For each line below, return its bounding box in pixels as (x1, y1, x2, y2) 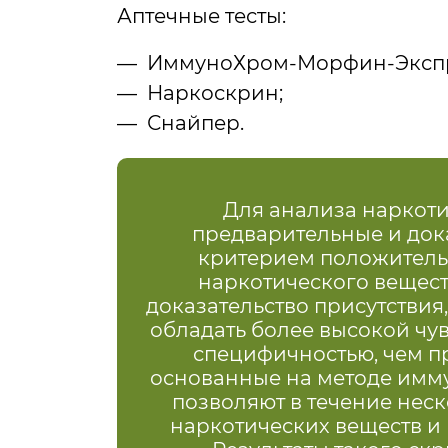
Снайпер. (147, 111, 244, 136)
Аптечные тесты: (117, 4, 286, 29)
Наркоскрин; (147, 81, 283, 106)
